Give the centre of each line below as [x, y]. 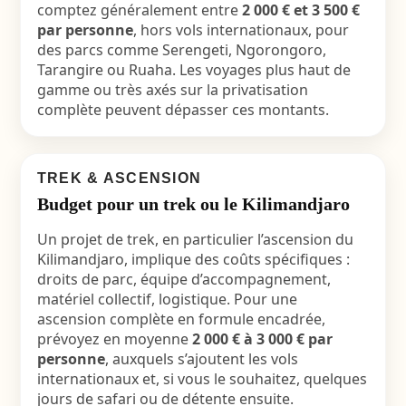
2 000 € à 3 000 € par [262, 339]
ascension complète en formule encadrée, [181, 319]
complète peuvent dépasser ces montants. [183, 110]
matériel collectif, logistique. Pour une [167, 299]
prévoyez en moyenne [114, 339]
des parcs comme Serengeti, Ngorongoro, [181, 50]
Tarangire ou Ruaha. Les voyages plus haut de [193, 70]
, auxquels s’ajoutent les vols [201, 359]
